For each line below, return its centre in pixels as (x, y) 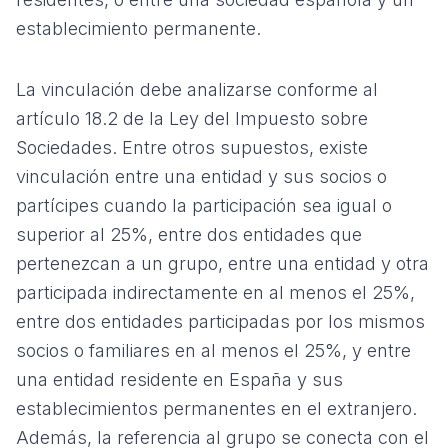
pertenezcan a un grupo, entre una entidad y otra (222, 263)
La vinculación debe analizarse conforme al (197, 89)
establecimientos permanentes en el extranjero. (216, 408)
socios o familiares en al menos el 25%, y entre (213, 350)
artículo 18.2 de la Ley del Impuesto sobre (192, 118)
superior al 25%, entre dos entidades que (189, 234)
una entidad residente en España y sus (179, 379)
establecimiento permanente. (138, 28)
